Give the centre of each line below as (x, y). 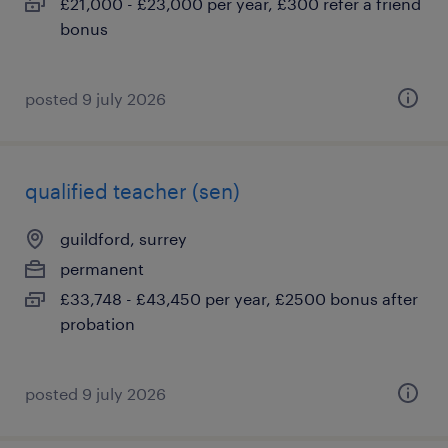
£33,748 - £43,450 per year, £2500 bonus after (239, 298)
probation (97, 323)
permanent (102, 268)
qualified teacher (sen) (132, 191)
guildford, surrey (123, 238)
